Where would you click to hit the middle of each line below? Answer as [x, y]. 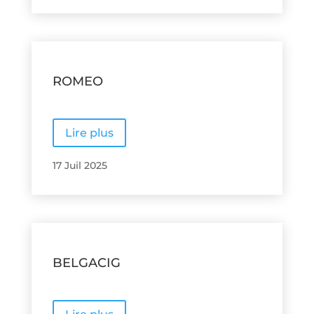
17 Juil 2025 [80, 165]
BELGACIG [86, 262]
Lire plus [89, 133]
